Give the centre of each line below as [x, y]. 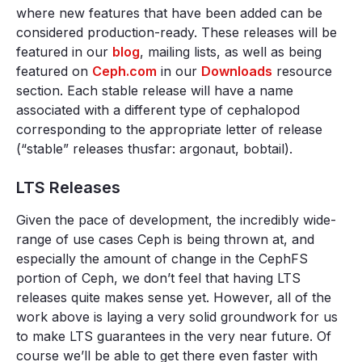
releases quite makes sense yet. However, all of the [174, 297]
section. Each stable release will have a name [155, 90]
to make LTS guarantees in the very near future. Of [174, 336]
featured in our [64, 52]
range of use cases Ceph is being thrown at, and [165, 239]
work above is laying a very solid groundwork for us [177, 317]
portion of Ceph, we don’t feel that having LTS [158, 278]
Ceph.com [124, 71]
